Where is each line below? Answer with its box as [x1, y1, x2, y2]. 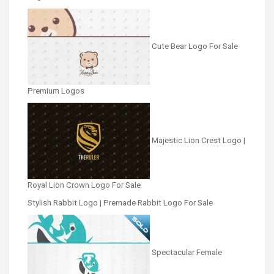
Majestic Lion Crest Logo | [152, 136, 245, 146]
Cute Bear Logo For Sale [152, 41, 238, 51]
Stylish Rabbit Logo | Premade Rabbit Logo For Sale [28, 198, 213, 208]
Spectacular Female [152, 248, 222, 257]
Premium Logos [28, 86, 84, 96]
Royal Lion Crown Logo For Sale [28, 180, 141, 190]
